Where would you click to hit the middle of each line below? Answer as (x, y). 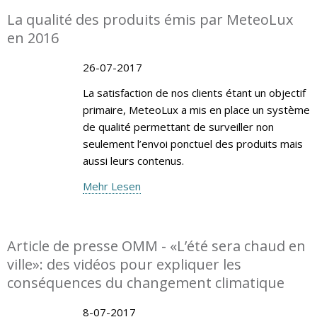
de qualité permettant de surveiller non (178, 126)
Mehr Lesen (111, 186)
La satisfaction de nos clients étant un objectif (194, 92)
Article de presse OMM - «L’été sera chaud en (156, 246)
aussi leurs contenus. (133, 160)
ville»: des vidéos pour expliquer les (124, 264)
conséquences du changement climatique (146, 282)
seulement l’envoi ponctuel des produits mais (192, 143)
